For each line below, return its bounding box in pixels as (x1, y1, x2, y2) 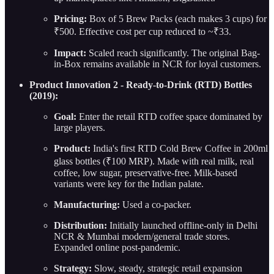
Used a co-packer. (120, 199, 191, 210)
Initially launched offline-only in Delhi (107, 220, 257, 231)
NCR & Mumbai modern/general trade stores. (54, 231, 230, 242)
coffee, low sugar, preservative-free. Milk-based (54, 168, 237, 179)
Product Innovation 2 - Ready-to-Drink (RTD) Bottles (29, 80, 252, 91)
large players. (54, 122, 105, 133)
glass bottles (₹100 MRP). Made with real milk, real (54, 156, 254, 167)
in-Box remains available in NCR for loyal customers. (54, 59, 261, 70)
